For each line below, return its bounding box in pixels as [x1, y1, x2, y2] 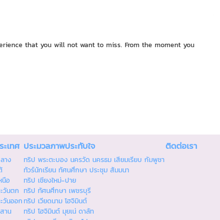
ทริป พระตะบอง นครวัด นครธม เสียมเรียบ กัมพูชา [24, 154, 165, 165]
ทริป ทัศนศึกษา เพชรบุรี [24, 185, 91, 196]
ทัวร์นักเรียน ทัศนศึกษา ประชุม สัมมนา [24, 165, 129, 175]
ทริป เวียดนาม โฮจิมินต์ [24, 195, 87, 206]
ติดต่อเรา [165, 139, 197, 152]
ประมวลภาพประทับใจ [24, 139, 95, 152]
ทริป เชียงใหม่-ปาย [24, 175, 76, 186]
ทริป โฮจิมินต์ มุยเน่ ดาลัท [24, 206, 94, 217]
